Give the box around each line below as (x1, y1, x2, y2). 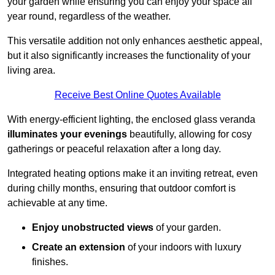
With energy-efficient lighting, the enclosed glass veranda (7, 114, 255, 125)
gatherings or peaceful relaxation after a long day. (7, 144, 221, 155)
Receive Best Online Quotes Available (54, 90, 221, 101)
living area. (7, 65, 55, 76)
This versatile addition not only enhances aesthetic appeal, (7, 36, 262, 47)
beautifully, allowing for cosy (127, 129, 252, 140)
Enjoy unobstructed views (32, 222, 153, 233)
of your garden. (153, 222, 221, 233)
